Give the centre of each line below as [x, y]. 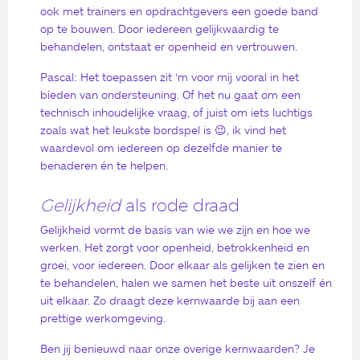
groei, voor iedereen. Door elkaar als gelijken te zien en [182, 264]
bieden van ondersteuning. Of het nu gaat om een [170, 95]
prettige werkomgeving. [103, 317]
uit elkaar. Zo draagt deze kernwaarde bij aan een [170, 300]
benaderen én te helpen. [104, 166]
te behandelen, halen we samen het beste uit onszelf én [186, 282]
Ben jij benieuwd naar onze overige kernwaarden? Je [178, 348]
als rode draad [182, 205]
